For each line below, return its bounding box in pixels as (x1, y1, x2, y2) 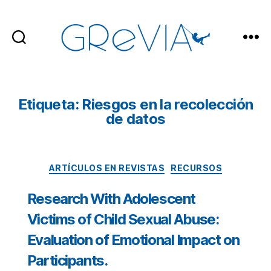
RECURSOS (171, 163, 223, 173)
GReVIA (135, 53, 173, 67)
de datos (105, 110, 166, 128)
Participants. (27, 251, 108, 269)
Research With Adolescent (27, 189, 195, 207)
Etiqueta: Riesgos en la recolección (18, 96, 253, 113)
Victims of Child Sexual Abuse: (27, 210, 219, 228)
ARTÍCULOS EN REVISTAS (48, 163, 165, 173)
